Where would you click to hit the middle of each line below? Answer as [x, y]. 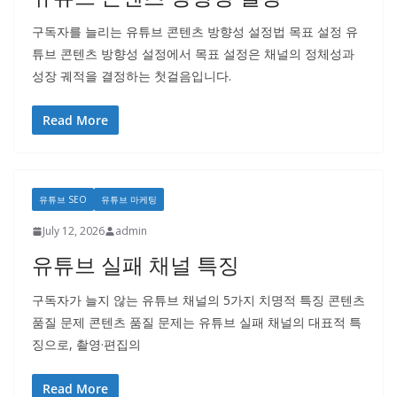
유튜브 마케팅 [129, 199]
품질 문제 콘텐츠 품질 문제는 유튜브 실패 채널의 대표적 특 [197, 322]
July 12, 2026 [74, 231]
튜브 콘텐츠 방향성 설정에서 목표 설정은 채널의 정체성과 [193, 54]
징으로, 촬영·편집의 [86, 344]
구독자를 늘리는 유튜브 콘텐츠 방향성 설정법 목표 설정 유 [195, 31]
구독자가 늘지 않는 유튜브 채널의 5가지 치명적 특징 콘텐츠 [198, 300]
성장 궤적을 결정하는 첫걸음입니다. [132, 76]
